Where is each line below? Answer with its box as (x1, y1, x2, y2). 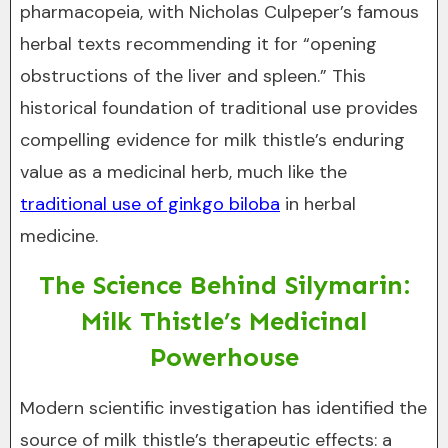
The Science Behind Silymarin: (38, 270, 410, 301)
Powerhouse (149, 342, 299, 373)
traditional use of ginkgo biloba (20, 192, 280, 216)
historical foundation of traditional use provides (20, 96, 418, 120)
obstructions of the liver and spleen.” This (20, 64, 366, 88)
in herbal (280, 192, 356, 216)
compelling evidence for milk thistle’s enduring (20, 128, 405, 152)
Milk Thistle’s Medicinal (81, 306, 367, 337)
